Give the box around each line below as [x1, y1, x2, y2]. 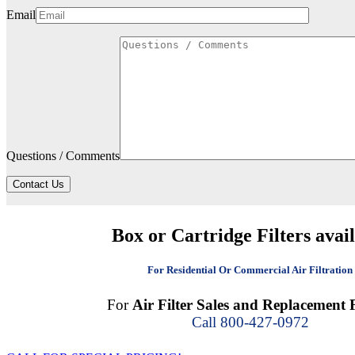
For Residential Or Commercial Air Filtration [147, 264, 353, 277]
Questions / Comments [6, 149, 120, 163]
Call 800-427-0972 [191, 314, 309, 331]
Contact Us [13, 178, 64, 191]
